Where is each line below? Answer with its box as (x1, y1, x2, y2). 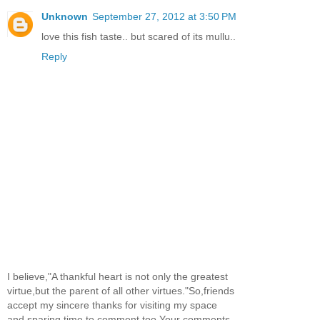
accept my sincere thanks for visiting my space (7, 299, 217, 311)
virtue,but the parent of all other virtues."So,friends (7, 284, 234, 296)
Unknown (41, 10, 88, 22)
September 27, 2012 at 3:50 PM (92, 10, 236, 22)
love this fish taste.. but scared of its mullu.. (41, 30, 236, 42)
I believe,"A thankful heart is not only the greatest (7, 270, 228, 282)
